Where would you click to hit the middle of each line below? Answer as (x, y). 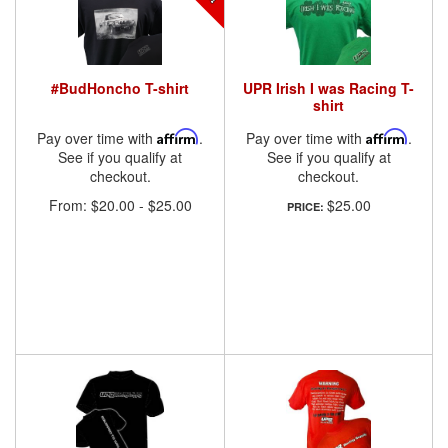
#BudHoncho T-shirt (120, 87)
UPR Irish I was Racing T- (328, 87)
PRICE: (306, 207)
